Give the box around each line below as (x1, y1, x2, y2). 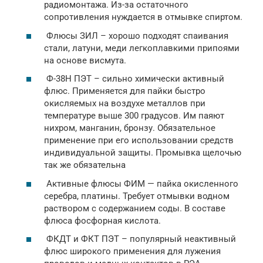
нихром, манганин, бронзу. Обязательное (44, 123, 215, 133)
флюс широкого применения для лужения (44, 246, 221, 257)
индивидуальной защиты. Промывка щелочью (44, 147, 241, 158)
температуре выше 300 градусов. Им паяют (44, 110, 224, 121)
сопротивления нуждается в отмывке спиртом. (44, 12, 242, 22)
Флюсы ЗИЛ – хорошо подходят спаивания (44, 30, 228, 41)
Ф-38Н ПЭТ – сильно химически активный (44, 73, 224, 84)
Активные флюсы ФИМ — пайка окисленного (44, 178, 238, 189)
